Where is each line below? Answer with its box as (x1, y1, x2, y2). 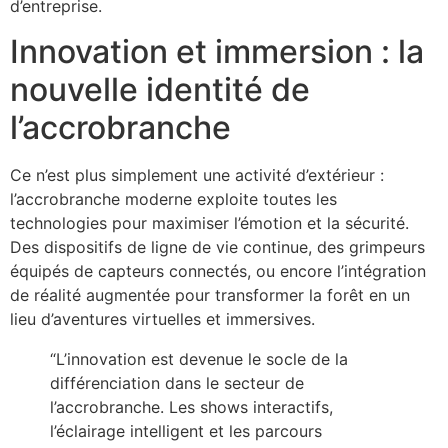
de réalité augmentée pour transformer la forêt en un (10, 284, 410, 305)
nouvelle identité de (10, 69, 310, 109)
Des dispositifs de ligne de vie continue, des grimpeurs (10, 236, 425, 257)
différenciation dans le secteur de (50, 372, 304, 393)
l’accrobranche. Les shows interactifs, (50, 396, 333, 417)
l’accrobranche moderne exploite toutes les (10, 188, 337, 209)
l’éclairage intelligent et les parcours (50, 420, 322, 441)
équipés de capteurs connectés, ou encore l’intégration (10, 260, 426, 281)
